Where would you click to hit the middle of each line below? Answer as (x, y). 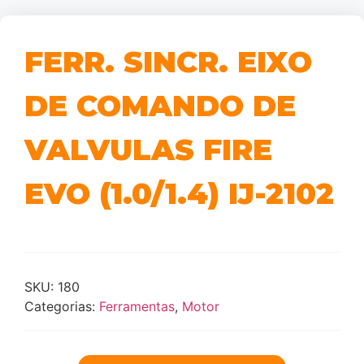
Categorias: (62, 306)
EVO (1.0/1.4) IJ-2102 (179, 193)
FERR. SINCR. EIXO (168, 62)
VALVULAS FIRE (148, 149)
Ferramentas (137, 306)
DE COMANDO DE (160, 106)
